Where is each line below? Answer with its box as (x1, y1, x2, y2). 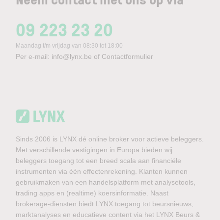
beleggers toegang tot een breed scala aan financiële (16, 157, 181, 165)
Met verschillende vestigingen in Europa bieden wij (16, 146, 172, 154)
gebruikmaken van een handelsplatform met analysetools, (16, 178, 195, 186)
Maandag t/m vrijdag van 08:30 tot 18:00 (16, 42, 123, 49)
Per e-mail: (16, 53, 52, 60)
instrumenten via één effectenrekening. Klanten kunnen (16, 167, 188, 175)
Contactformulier (102, 53, 153, 60)
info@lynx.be (52, 53, 92, 60)
